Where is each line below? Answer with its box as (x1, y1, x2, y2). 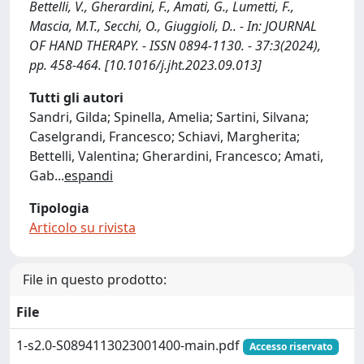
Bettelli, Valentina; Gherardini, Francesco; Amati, (29, 147, 323, 165)
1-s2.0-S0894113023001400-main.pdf (16, 336, 243, 354)
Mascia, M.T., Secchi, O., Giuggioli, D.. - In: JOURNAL (29, 17, 317, 35)
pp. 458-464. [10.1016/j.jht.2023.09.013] (29, 56, 262, 74)
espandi (64, 167, 113, 184)
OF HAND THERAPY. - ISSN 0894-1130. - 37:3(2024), (29, 37, 321, 54)
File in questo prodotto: (23, 271, 167, 288)
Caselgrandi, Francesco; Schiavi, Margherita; (29, 128, 300, 145)
